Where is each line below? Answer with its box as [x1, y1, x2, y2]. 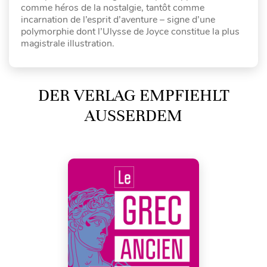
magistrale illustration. [21, 37, 114, 50]
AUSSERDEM [85, 105, 167, 126]
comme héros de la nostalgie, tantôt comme [21, 1, 204, 14]
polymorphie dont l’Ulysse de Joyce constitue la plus [21, 25, 240, 38]
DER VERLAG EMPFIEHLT [38, 85, 229, 105]
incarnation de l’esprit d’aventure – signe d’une [21, 13, 215, 26]
